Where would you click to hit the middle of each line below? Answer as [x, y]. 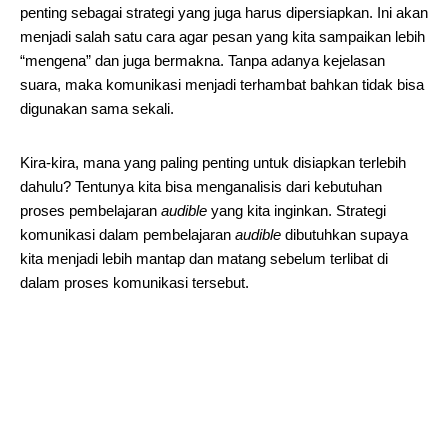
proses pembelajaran [90, 210]
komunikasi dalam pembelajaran [127, 234]
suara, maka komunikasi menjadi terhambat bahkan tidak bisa [222, 84]
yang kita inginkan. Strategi [296, 210]
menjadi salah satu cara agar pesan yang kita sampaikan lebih [222, 36]
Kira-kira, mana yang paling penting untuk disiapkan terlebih [213, 162]
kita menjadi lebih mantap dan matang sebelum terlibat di [204, 258]
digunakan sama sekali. [97, 108]
